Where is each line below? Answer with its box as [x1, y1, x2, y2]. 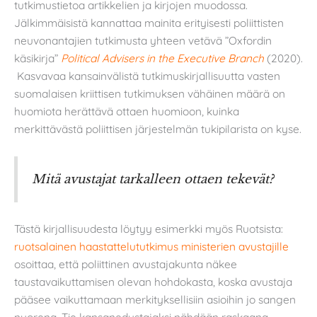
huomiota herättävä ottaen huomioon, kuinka [14, 104, 239, 119]
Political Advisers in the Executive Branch [61, 51, 264, 66]
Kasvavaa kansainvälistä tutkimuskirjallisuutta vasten [14, 69, 280, 83]
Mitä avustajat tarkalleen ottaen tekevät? [32, 171, 274, 187]
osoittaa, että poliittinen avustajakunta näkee [14, 257, 237, 272]
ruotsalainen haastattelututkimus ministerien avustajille [14, 239, 289, 254]
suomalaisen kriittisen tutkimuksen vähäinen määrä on [14, 86, 285, 101]
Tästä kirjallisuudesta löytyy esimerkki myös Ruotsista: [14, 221, 283, 236]
